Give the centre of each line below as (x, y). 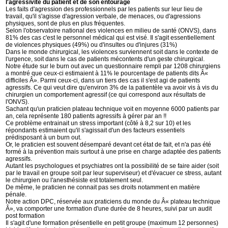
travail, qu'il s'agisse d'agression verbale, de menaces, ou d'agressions (103, 16)
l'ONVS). (18, 102)
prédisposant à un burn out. (44, 137)
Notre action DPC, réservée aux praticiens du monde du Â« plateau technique (113, 202)
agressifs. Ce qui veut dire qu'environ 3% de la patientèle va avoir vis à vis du (112, 88)
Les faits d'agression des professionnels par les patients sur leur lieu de (104, 9)
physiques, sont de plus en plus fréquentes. (66, 23)
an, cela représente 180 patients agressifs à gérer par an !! (86, 116)
